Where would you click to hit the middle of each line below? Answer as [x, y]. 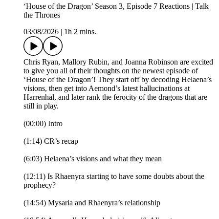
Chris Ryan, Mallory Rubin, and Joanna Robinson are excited [118, 62]
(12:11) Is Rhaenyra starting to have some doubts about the [114, 176]
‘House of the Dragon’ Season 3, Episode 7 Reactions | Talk [116, 6]
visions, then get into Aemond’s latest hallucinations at [107, 88]
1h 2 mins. [80, 32]
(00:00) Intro [43, 124]
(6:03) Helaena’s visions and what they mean [93, 159]
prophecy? [40, 185]
